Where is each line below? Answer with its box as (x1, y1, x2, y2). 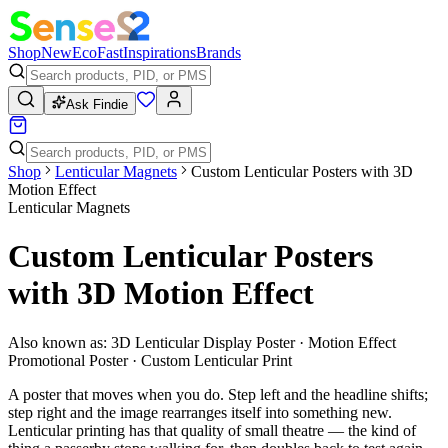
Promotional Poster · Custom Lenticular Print (8, 351, 292, 369)
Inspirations (123, 44, 196, 61)
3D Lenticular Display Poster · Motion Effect (111, 333, 396, 351)
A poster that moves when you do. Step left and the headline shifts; (8, 385, 428, 403)
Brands (196, 44, 241, 61)
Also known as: (8, 333, 107, 351)
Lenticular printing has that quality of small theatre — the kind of (8, 421, 416, 439)
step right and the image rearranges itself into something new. (8, 403, 392, 421)
